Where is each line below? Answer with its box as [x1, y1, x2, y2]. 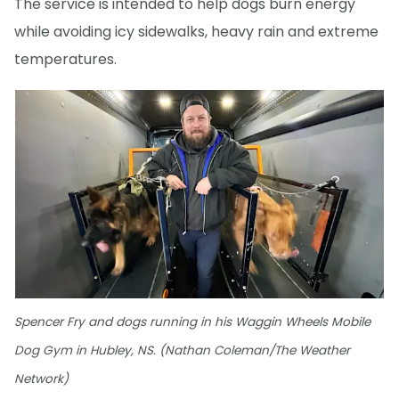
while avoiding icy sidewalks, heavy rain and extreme [14, 21, 379, 43]
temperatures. [14, 49, 117, 70]
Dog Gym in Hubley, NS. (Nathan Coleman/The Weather [14, 341, 350, 359]
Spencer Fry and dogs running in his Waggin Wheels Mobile [14, 313, 370, 330]
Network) [14, 370, 69, 387]
